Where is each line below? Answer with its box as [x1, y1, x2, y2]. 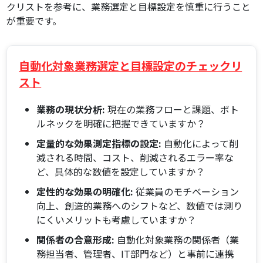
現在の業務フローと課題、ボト [105, 102, 240, 117]
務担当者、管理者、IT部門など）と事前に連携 [36, 247, 234, 261]
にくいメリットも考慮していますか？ [36, 213, 197, 227]
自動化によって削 [161, 136, 239, 151]
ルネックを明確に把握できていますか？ [36, 116, 206, 131]
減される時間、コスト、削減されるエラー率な [36, 150, 234, 165]
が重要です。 [6, 14, 62, 28]
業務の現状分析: [36, 102, 106, 117]
